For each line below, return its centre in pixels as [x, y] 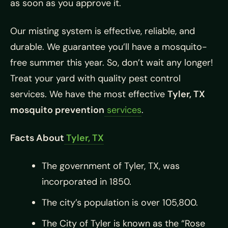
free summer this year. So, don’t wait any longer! [112, 62]
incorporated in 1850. [87, 181]
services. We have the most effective [89, 94]
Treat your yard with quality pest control [95, 78]
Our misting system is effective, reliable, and [103, 31]
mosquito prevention [57, 110]
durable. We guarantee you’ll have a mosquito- [109, 47]
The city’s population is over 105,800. [120, 202]
